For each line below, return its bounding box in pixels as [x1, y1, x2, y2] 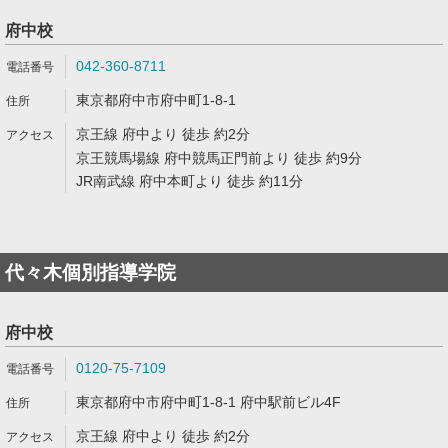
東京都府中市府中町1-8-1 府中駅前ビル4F [76, 394, 341, 410]
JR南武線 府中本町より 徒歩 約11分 [76, 173, 303, 189]
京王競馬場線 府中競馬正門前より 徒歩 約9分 [76, 150, 362, 166]
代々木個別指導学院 [5, 262, 176, 283]
